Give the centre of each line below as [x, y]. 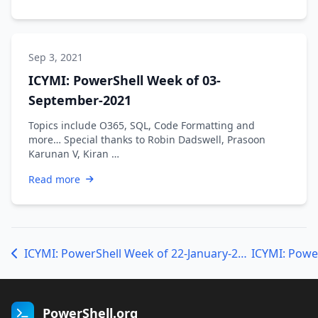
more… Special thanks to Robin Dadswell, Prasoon [147, 139]
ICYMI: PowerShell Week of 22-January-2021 [242, 253]
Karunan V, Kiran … [74, 153]
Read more [54, 179]
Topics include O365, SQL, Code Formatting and [142, 125]
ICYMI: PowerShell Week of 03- [125, 80]
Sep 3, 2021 [56, 57]
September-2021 [80, 100]
